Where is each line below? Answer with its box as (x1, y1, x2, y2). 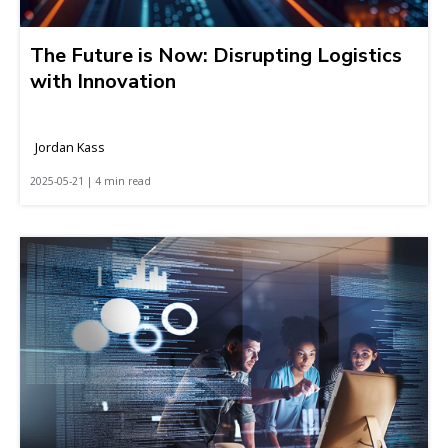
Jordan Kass (35, 137, 105, 156)
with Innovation (30, 67, 176, 95)
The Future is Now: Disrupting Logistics (30, 41, 402, 69)
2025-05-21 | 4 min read (30, 173, 151, 188)
